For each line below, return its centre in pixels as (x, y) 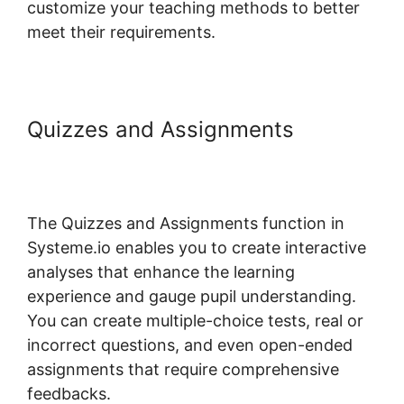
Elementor (79, 179)
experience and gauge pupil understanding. (192, 296)
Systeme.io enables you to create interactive (197, 247)
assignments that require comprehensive (183, 369)
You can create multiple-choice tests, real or (195, 320)
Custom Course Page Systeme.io (196, 154)
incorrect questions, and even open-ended (190, 344)
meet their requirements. (121, 32)
